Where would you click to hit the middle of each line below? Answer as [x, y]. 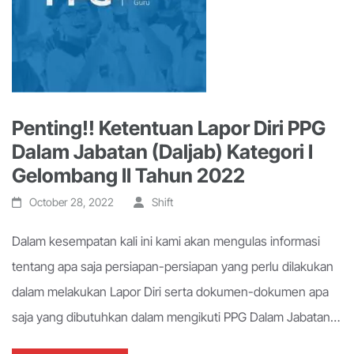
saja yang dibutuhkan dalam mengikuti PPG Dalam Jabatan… [176, 317]
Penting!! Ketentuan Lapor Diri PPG [169, 128]
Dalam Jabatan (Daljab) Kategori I [162, 152]
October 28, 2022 [72, 202]
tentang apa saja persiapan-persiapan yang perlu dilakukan [173, 266]
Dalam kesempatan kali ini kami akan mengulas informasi [166, 241]
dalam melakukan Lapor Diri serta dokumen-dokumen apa [170, 292]
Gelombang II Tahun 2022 [128, 175]
